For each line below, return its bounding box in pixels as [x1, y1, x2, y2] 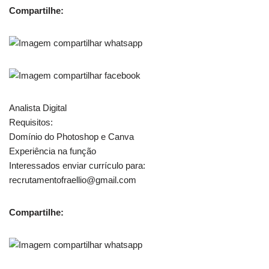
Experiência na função [9, 145, 96, 156]
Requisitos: [9, 116, 53, 127]
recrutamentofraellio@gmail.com [9, 174, 136, 185]
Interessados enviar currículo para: [9, 160, 145, 171]
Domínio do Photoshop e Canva [9, 131, 134, 142]
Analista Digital [9, 102, 67, 113]
